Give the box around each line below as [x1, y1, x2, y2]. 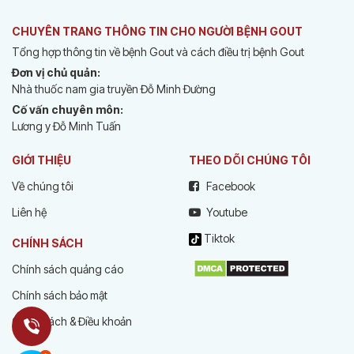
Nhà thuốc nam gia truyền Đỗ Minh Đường [12, 82, 216, 96]
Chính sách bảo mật [12, 288, 107, 302]
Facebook [204, 179, 255, 193]
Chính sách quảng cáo [12, 262, 123, 276]
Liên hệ [12, 205, 47, 219]
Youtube [204, 205, 247, 219]
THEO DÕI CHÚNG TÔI [189, 153, 311, 167]
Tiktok [201, 232, 235, 245]
